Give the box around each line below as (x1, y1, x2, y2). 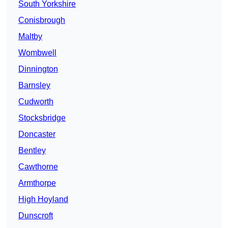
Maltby (18, 32, 42, 41)
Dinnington (18, 65, 58, 74)
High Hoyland (18, 195, 68, 204)
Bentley (18, 146, 46, 155)
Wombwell (18, 48, 56, 58)
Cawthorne (18, 162, 58, 172)
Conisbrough (18, 16, 65, 25)
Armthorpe (18, 179, 56, 188)
